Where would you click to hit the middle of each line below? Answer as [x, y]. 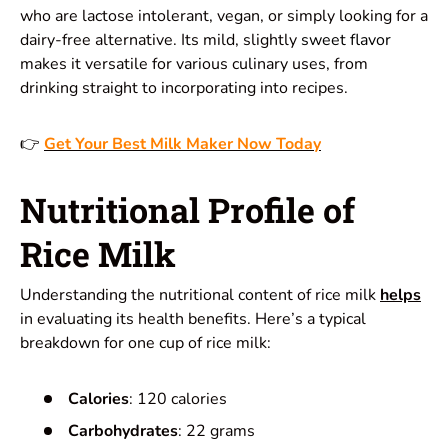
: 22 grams [216, 431]
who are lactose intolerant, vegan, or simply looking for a [224, 16]
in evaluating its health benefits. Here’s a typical [193, 319]
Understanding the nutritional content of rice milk [200, 295]
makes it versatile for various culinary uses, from [194, 64]
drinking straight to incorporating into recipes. [184, 88]
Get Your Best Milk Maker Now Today [182, 144]
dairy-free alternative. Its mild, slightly [158, 40]
